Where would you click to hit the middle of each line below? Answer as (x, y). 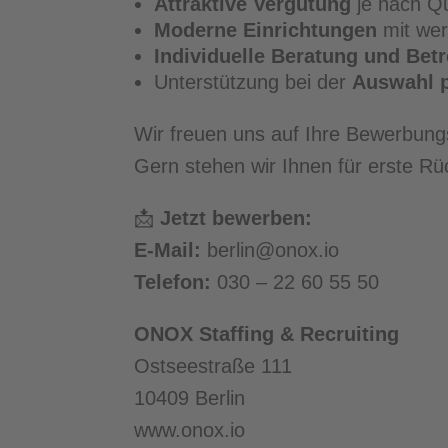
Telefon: (173, 282)
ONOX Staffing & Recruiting (267, 334)
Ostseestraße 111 (213, 366)
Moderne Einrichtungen (266, 30)
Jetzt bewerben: (236, 218)
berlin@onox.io (270, 250)
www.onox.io (190, 430)
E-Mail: (168, 250)
